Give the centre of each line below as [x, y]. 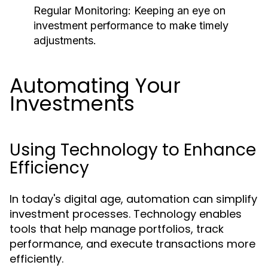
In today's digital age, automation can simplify [133, 199]
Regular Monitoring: [82, 10]
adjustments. [65, 40]
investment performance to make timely [131, 25]
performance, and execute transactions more [133, 244]
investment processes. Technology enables [126, 214]
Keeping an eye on [178, 10]
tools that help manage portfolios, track [117, 229]
